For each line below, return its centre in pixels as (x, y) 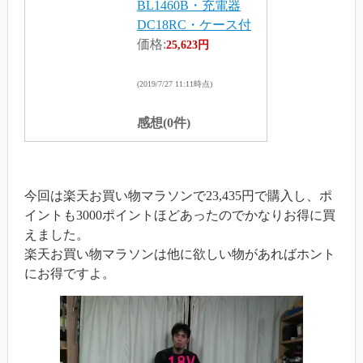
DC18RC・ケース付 (194, 24)
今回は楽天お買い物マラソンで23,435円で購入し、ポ (178, 195)
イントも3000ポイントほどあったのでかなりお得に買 (179, 215)
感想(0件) (163, 122)
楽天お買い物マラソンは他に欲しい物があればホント (179, 254)
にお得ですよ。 (69, 273)
